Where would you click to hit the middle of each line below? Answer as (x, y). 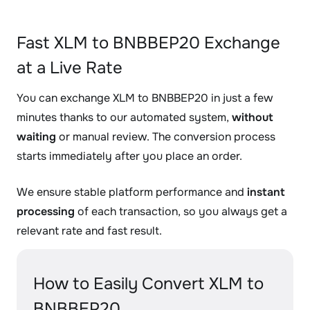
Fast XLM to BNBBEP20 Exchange (148, 43)
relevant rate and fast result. (89, 231)
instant (266, 192)
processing (46, 211)
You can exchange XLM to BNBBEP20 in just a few (145, 98)
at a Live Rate (70, 68)
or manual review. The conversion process (166, 137)
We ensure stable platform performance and (132, 192)
